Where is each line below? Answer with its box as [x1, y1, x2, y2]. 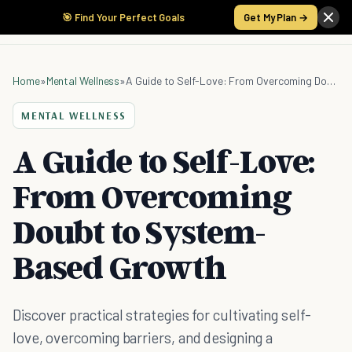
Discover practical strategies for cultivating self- [13, 306, 311, 324]
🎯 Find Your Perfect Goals [62, 11, 185, 24]
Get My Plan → [244, 11, 308, 24]
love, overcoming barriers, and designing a [13, 328, 273, 346]
